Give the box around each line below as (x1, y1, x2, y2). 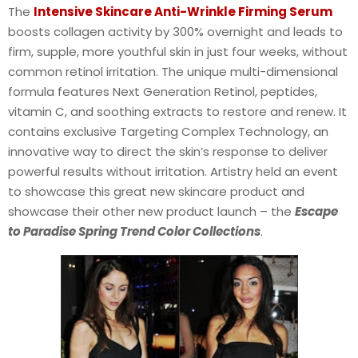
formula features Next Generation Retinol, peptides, (8, 82, 317, 100)
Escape (295, 202, 338, 220)
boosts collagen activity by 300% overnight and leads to (8, 22, 343, 40)
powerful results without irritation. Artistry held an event (8, 162, 338, 180)
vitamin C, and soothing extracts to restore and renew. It (8, 102, 347, 120)
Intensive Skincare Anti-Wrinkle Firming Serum (34, 2, 332, 20)
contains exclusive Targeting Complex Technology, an (8, 122, 328, 140)
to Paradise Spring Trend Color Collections (8, 222, 261, 240)
